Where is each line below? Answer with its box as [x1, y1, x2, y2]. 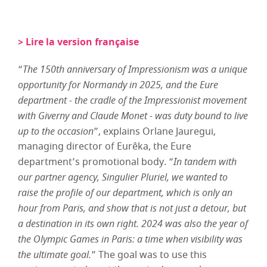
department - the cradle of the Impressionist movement [18, 94, 247, 107]
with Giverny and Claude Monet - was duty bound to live [18, 109, 248, 122]
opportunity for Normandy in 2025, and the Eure [18, 78, 218, 91]
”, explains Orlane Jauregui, [94, 125, 216, 139]
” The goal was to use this [91, 248, 207, 262]
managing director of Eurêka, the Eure [18, 139, 191, 154]
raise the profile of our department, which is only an [18, 186, 232, 199]
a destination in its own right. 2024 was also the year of [18, 217, 248, 230]
